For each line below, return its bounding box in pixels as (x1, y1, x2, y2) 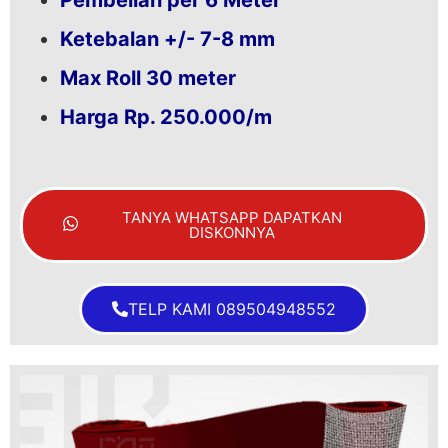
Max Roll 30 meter (60, 65, 236, 90)
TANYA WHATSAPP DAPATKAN (121, 207, 342, 227)
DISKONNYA (188, 222, 275, 242)
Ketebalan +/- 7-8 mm (60, 26, 275, 51)
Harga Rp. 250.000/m (60, 104, 272, 129)
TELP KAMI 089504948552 (128, 298, 336, 319)
